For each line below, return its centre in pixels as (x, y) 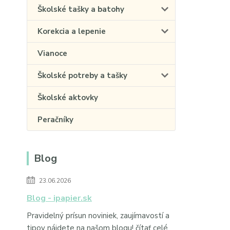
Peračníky (55, 120)
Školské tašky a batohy (81, 9)
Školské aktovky (68, 98)
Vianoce (52, 53)
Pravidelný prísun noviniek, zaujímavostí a (98, 216)
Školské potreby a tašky (82, 75)
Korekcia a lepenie (72, 31)
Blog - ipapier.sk (59, 198)
